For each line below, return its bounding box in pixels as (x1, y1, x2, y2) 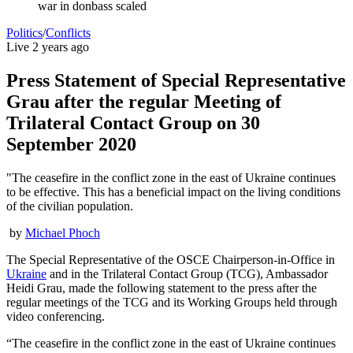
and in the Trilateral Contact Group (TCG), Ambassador (46, 266, 328, 281)
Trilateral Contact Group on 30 (6, 112, 260, 133)
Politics (6, 25, 43, 39)
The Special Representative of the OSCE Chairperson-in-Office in (6, 252, 335, 266)
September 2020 (6, 133, 136, 154)
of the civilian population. (6, 199, 133, 213)
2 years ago (32, 39, 89, 54)
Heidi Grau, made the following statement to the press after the (6, 281, 317, 295)
